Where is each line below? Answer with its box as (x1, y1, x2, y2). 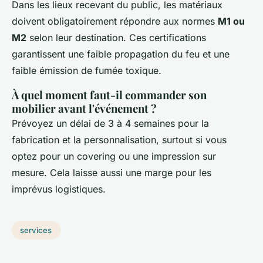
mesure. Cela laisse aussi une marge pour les (12, 167, 211, 179)
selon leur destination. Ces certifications (26, 32, 206, 44)
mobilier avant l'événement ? (12, 101, 157, 116)
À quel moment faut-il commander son (12, 87, 207, 103)
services (20, 225, 52, 235)
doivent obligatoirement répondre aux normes (12, 15, 218, 28)
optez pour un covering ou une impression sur (12, 150, 216, 163)
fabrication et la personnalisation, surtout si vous (12, 134, 227, 146)
